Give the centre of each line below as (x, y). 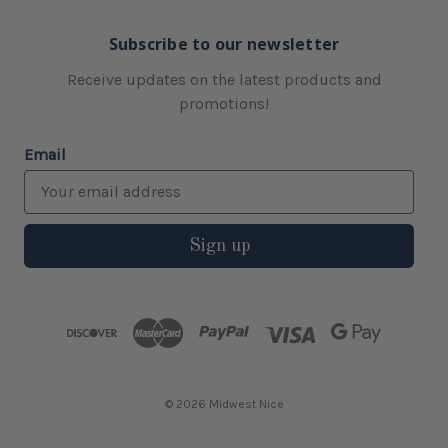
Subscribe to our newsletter (224, 43)
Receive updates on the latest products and (224, 79)
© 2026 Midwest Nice (224, 403)
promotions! (224, 103)
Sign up (219, 245)
